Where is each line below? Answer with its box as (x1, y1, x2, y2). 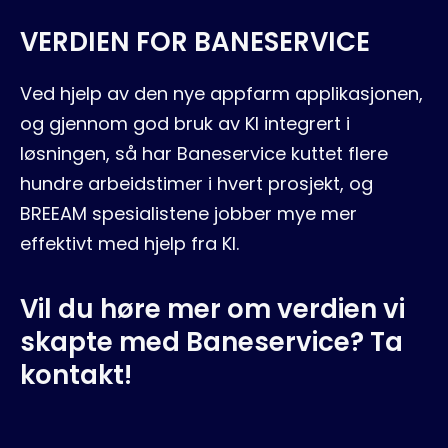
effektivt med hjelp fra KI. (20, 230, 239, 256)
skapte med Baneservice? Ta (20, 323, 403, 360)
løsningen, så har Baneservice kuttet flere (20, 140, 388, 166)
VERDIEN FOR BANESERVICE (20, 23, 370, 60)
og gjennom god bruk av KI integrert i (20, 110, 350, 136)
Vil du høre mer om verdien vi (20, 290, 405, 327)
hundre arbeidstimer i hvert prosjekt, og (20, 170, 373, 196)
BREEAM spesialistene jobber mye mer (20, 200, 357, 226)
